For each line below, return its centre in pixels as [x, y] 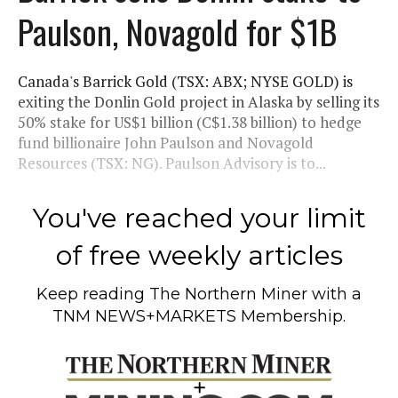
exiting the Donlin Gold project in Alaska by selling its [199, 101]
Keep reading [93, 294]
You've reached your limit [199, 218]
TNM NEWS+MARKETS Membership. [199, 316]
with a [334, 294]
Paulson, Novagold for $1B [177, 31]
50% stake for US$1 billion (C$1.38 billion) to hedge [190, 122]
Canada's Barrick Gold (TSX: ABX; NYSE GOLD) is [185, 81]
